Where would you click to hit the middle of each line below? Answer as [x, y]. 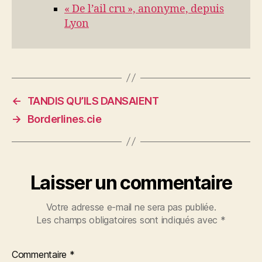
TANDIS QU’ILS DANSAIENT [93, 101]
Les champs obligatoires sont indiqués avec [128, 220]
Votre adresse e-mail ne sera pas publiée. [131, 207]
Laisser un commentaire [131, 182]
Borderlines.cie [64, 119]
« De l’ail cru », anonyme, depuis [144, 9]
